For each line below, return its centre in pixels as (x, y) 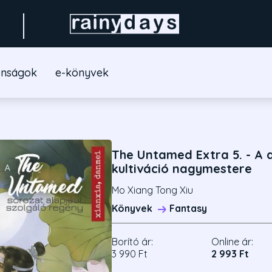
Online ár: (232, 241)
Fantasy (188, 208)
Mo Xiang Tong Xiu (152, 190)
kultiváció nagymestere (182, 169)
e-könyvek (82, 73)
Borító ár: (132, 241)
